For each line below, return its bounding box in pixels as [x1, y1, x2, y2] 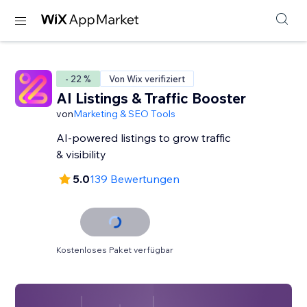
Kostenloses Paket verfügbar [56, 245, 174, 255]
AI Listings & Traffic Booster [56, 89, 247, 107]
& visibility [56, 147, 107, 161]
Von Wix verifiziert [109, 73, 186, 84]
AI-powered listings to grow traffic [56, 131, 231, 145]
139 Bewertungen [90, 172, 180, 186]
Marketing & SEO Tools [73, 108, 176, 120]
